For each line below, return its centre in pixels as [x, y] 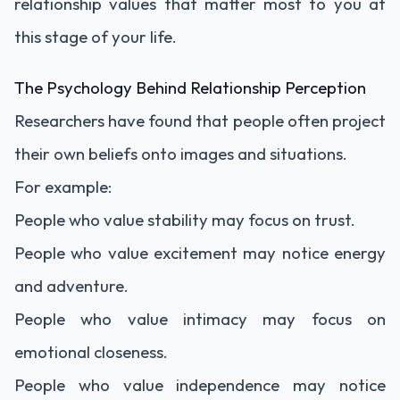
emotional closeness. [91, 352]
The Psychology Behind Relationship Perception [190, 87]
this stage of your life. [96, 37]
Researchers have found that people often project [200, 121]
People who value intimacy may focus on [200, 319]
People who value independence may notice [200, 385]
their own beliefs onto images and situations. [181, 154]
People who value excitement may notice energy [200, 253]
